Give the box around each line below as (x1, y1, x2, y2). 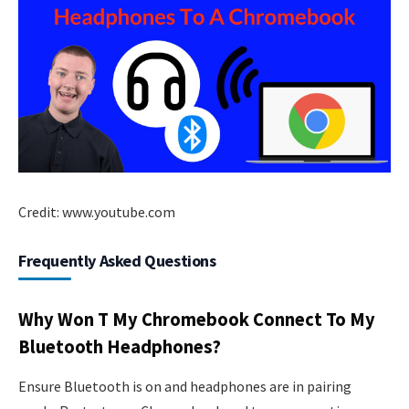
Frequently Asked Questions (18, 250, 216, 272)
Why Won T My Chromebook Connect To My (18, 307, 375, 331)
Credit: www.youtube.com (18, 203, 175, 222)
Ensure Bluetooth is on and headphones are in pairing (18, 377, 351, 396)
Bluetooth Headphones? (18, 334, 221, 359)
